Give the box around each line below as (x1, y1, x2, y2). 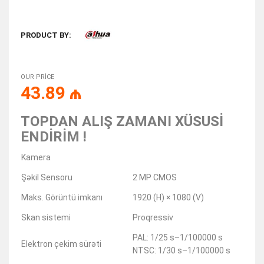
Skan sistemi (21, 213, 71, 223)
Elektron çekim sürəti (21, 239, 101, 249)
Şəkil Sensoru (21, 173, 72, 183)
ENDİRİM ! (21, 128, 87, 146)
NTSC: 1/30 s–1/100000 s (133, 246, 230, 256)
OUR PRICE (21, 73, 54, 81)
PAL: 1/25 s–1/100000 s (133, 233, 223, 243)
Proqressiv (133, 213, 173, 223)
